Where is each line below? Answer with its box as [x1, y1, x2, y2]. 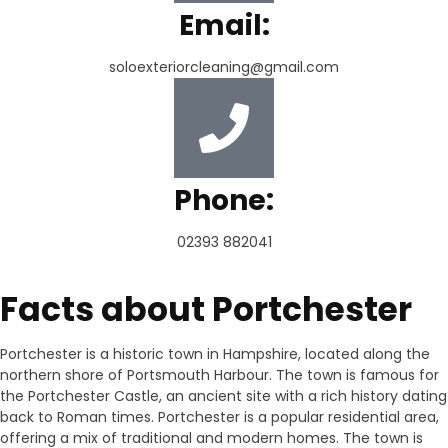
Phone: [174, 181, 274, 220]
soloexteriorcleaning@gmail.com [109, 57, 339, 77]
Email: [178, 6, 270, 45]
